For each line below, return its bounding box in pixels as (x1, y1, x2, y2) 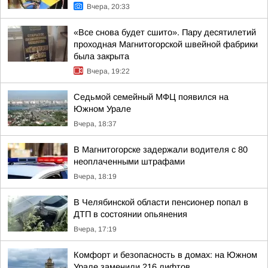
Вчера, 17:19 (74, 225, 117, 233)
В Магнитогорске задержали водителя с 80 (74, 145, 248, 154)
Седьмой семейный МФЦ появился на (74, 92, 229, 102)
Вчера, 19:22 (87, 67, 130, 75)
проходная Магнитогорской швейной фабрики (74, 39, 258, 49)
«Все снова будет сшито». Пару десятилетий (74, 28, 256, 37)
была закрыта (74, 51, 129, 61)
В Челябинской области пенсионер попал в (74, 197, 248, 207)
